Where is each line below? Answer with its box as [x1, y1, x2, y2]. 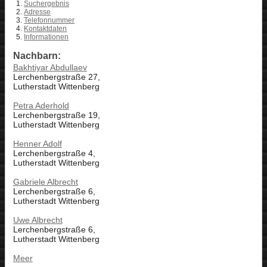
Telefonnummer [24, 16, 75, 25]
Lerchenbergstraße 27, [13, 72, 100, 82]
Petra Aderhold [13, 101, 69, 111]
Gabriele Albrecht [13, 177, 78, 187]
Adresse [24, 8, 51, 17]
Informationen [24, 33, 69, 42]
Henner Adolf [13, 139, 62, 149]
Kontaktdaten [24, 24, 67, 33]
